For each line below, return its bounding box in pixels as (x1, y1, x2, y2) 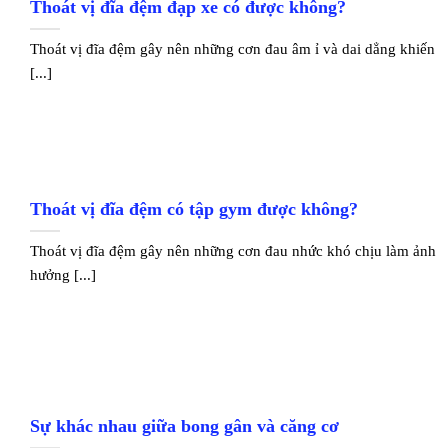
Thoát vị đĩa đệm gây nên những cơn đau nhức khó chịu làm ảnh (30, 242, 437, 260)
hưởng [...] (30, 266, 97, 284)
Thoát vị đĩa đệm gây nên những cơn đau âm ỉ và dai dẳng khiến (30, 40, 436, 58)
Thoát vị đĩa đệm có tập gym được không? (30, 199, 359, 220)
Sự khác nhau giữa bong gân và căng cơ (30, 416, 340, 437)
